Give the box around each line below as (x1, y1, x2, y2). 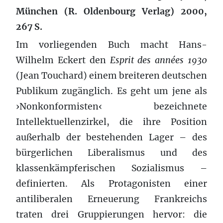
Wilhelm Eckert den (16, 54, 110, 66)
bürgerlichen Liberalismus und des (16, 147, 207, 158)
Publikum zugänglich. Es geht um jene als (16, 85, 207, 97)
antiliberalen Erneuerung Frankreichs (16, 193, 207, 205)
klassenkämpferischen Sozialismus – (16, 162, 207, 174)
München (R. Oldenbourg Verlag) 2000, (16, 5, 207, 17)
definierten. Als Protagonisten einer (16, 178, 207, 189)
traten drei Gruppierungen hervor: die (16, 209, 207, 220)
